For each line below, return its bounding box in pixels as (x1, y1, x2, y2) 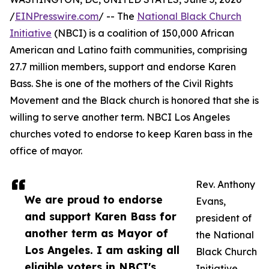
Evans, (196, 195, 226, 207)
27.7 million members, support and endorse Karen (10, 61, 236, 73)
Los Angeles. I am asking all (25, 243, 180, 256)
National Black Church (137, 10, 241, 22)
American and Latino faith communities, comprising (10, 44, 247, 56)
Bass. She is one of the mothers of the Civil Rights (10, 77, 233, 89)
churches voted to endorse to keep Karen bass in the (10, 128, 253, 140)
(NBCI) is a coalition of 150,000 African (52, 27, 234, 39)
